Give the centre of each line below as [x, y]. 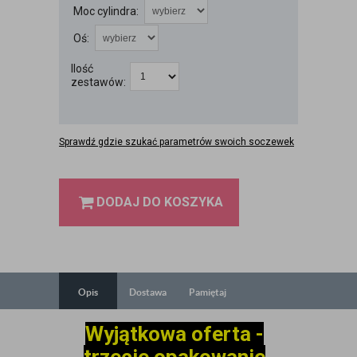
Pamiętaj [208, 292]
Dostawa [148, 292]
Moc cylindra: [106, 11]
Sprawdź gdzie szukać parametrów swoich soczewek [177, 142]
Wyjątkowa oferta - [175, 334]
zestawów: [98, 82]
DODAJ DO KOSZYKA [160, 202]
